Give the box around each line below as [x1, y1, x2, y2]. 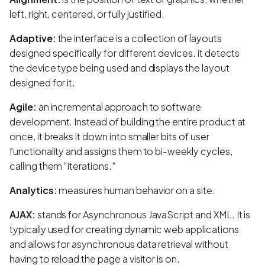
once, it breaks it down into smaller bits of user [9, 130, 209, 143]
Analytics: [9, 183, 57, 196]
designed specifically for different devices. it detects [9, 46, 240, 59]
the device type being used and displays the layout [9, 61, 230, 74]
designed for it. [9, 76, 76, 89]
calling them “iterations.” [9, 159, 115, 172]
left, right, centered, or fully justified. [9, 7, 164, 20]
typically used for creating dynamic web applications [9, 222, 239, 235]
